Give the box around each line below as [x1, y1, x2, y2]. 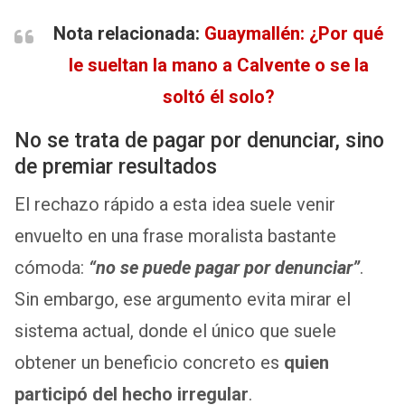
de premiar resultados [14, 154, 217, 179]
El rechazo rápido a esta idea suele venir [14, 193, 335, 215]
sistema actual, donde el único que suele [14, 319, 336, 342]
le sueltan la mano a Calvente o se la [68, 53, 369, 76]
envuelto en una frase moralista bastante [14, 224, 336, 247]
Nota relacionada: [53, 22, 204, 44]
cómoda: [14, 256, 89, 278]
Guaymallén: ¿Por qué [204, 22, 383, 44]
